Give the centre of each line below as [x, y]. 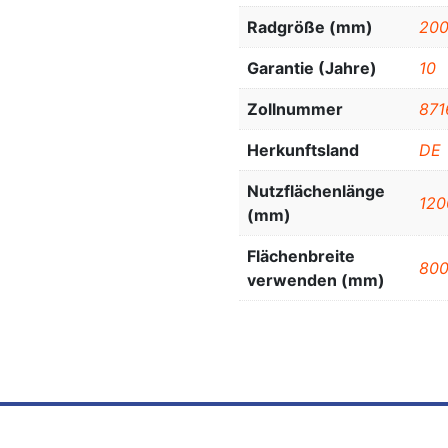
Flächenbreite [301, 256]
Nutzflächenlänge [316, 191]
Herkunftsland [303, 150]
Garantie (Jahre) [312, 68]
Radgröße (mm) [310, 27]
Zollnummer [295, 109]
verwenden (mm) [316, 280]
